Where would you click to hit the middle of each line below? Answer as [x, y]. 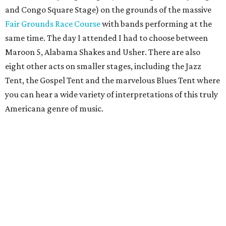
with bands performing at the [156, 24]
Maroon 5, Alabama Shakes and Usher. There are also [103, 52]
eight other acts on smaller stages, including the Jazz [103, 66]
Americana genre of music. [54, 109]
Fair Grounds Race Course [53, 24]
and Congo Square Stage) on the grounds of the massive [108, 10]
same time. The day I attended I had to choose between [106, 38]
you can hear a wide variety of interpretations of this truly [111, 95]
